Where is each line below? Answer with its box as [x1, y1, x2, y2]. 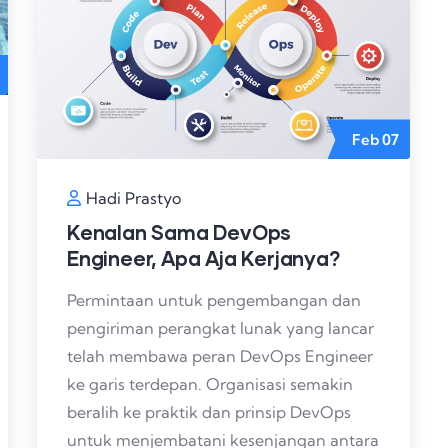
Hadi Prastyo [86, 188, 181, 209]
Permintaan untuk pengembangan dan [67, 290, 361, 311]
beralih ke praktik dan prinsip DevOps [67, 402, 351, 423]
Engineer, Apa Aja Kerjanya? [67, 246, 341, 271]
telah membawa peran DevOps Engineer [67, 346, 373, 367]
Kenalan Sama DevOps [67, 220, 292, 245]
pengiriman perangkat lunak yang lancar [67, 318, 374, 339]
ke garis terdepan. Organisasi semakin [67, 374, 353, 395]
